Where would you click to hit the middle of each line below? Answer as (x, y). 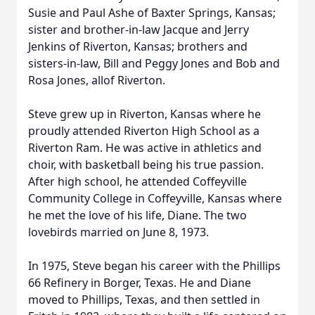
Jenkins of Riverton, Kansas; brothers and (138, 46)
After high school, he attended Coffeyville (137, 181)
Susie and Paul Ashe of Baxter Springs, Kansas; (152, 13)
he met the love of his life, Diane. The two (137, 215)
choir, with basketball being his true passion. (146, 165)
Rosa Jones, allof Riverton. (97, 80)
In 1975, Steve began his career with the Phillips (154, 266)
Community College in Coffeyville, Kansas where (155, 198)
